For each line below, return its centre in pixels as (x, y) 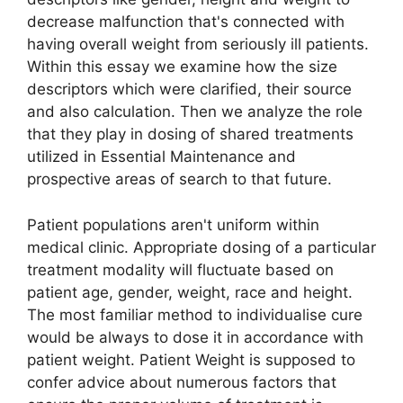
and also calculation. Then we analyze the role (195, 112)
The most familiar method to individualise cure (195, 314)
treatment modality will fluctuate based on (180, 269)
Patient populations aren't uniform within (173, 224)
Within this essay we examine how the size (182, 67)
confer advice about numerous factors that (182, 382)
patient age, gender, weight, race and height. (190, 292)
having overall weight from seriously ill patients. (198, 45)
